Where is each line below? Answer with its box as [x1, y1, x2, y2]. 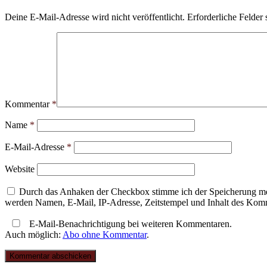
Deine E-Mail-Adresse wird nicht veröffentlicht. [5, 12, 185, 23]
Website [5, 164, 35, 175]
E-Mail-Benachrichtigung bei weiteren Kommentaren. [27, 219, 232, 229]
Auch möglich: [5, 229, 63, 240]
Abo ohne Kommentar [63, 229, 147, 240]
